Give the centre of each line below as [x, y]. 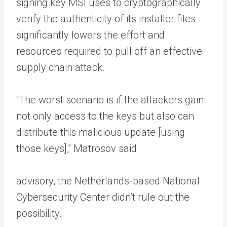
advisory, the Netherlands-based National [108, 181]
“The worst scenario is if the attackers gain [110, 100]
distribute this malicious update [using [101, 132]
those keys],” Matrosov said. [78, 148]
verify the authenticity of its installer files [106, 18]
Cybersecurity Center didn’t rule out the [103, 197]
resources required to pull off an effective [109, 51]
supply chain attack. [61, 67]
